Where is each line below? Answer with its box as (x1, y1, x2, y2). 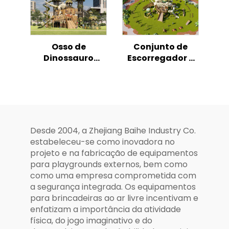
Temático (139, 75, 182, 87)
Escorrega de (40, 86, 97, 98)
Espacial (142, 5, 179, 17)
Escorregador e (127, 52, 194, 64)
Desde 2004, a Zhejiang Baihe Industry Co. (30, 125, 196, 137)
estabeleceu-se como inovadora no (30, 136, 175, 148)
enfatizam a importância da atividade (30, 203, 181, 216)
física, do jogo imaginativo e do (30, 215, 152, 227)
